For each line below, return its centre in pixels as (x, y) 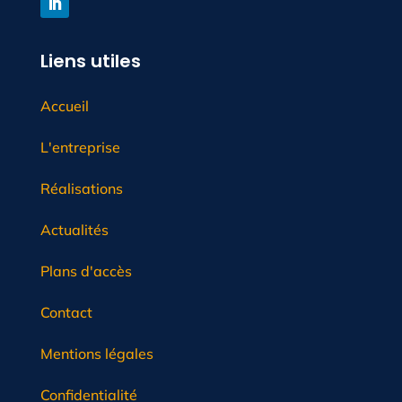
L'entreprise (80, 148)
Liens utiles (90, 61)
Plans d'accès (86, 271)
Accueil (64, 106)
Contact (66, 313)
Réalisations (81, 189)
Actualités (74, 230)
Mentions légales (96, 354)
